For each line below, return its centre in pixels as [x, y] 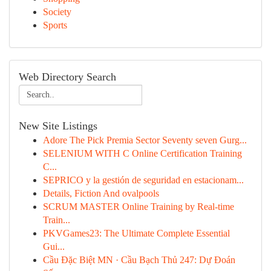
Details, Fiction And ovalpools [101, 193]
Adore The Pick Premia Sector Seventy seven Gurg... [145, 140]
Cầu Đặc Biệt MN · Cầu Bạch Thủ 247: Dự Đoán [139, 260]
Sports [55, 25]
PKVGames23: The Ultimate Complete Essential [136, 233]
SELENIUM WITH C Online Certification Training [142, 153]
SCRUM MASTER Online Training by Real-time [139, 207]
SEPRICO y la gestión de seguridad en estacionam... [143, 180]
